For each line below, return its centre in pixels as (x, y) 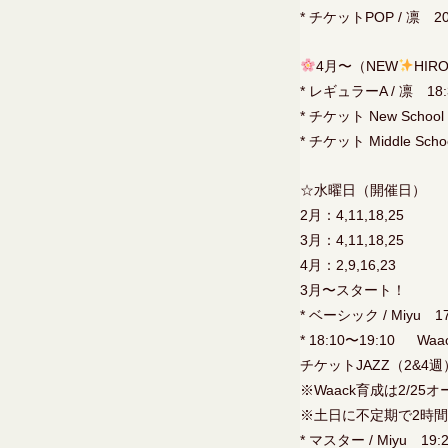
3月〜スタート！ (353, 290)
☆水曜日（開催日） (363, 190)
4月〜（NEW (356, 66)
